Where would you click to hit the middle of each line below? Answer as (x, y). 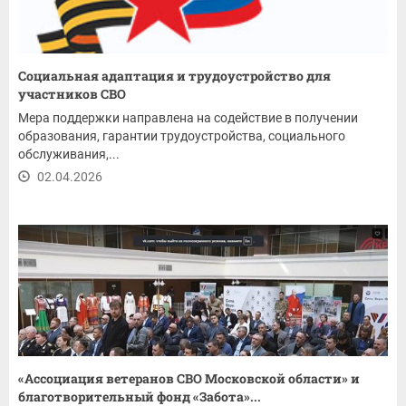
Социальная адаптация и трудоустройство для (174, 76)
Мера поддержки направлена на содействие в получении (188, 118)
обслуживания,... (69, 155)
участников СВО (72, 94)
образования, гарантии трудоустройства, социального (182, 136)
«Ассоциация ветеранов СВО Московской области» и (189, 379)
